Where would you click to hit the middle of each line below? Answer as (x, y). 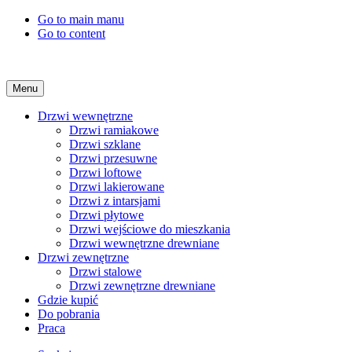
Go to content (71, 33)
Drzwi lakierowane (117, 187)
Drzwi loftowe (105, 172)
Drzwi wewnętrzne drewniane (144, 243)
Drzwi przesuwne (113, 158)
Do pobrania (69, 314)
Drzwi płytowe (106, 215)
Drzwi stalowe (105, 271)
